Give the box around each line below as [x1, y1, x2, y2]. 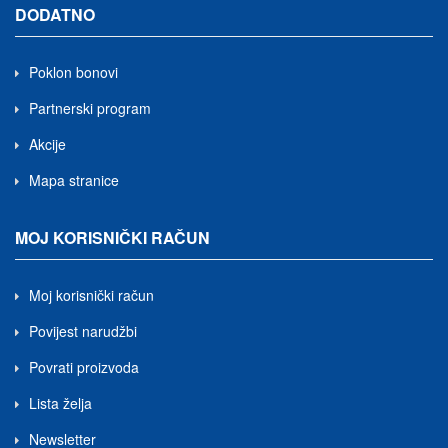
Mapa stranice [29, 170, 119, 190]
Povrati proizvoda [29, 357, 139, 377]
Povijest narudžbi [29, 321, 137, 341]
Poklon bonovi [29, 62, 118, 82]
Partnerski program [29, 98, 151, 118]
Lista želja [29, 393, 92, 413]
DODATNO [15, 3, 95, 26]
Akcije [29, 134, 66, 154]
